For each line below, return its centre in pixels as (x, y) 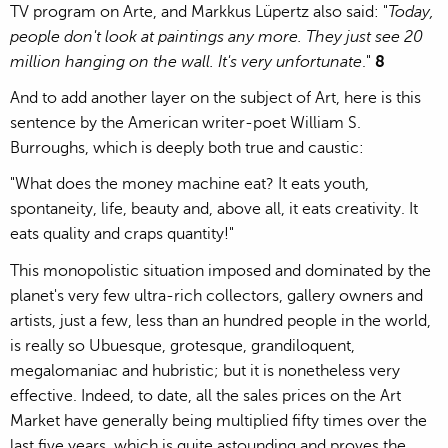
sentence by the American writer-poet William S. (185, 123)
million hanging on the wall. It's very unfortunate (186, 62)
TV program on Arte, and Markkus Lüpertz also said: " (199, 12)
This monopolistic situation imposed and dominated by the (220, 270)
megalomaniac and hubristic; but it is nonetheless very (205, 370)
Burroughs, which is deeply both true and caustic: (187, 148)
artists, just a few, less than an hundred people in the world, (220, 320)
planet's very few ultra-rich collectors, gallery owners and (216, 295)
